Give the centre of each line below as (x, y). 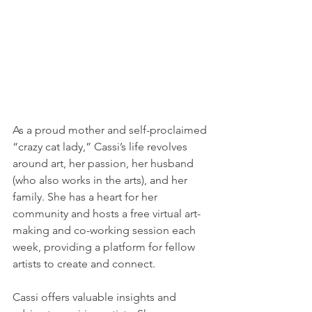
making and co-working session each (106, 230)
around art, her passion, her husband (104, 163)
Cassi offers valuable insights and (96, 297)
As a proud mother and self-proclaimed (111, 130)
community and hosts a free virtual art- (107, 213)
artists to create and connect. (84, 263)
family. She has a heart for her (86, 196)
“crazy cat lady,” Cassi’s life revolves (101, 146)
